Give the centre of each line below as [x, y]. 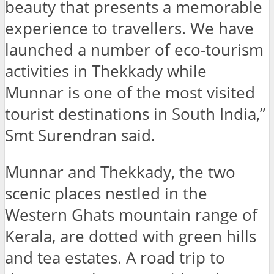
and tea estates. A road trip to [115, 258]
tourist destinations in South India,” [135, 114]
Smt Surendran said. [80, 135]
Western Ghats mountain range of [131, 215]
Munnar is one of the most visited [130, 92]
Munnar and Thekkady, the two [120, 172]
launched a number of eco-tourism [134, 50]
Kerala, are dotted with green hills [131, 237]
